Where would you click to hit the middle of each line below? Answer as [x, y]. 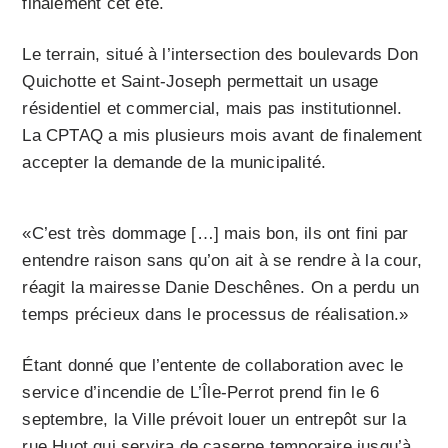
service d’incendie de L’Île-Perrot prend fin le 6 [201, 393]
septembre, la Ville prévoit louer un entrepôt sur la [214, 420]
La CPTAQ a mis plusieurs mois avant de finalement [222, 136]
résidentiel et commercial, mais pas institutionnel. [212, 109]
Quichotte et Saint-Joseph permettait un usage [200, 82]
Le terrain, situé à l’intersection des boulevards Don [220, 55]
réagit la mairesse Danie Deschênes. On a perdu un [221, 288]
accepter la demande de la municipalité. [174, 163]
